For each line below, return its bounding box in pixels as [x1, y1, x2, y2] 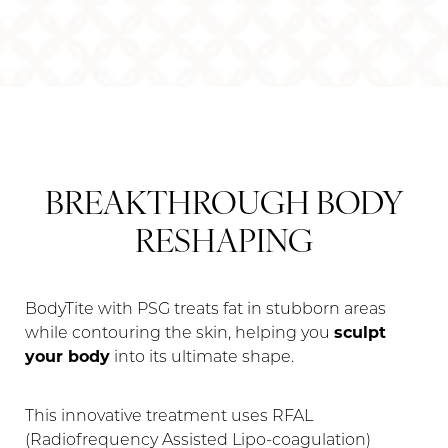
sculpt [334, 326, 386, 342]
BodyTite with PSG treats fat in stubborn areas [25, 302, 386, 318]
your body [25, 350, 110, 366]
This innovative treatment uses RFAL [25, 409, 313, 425]
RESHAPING [135, 228, 313, 260]
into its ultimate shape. [110, 350, 294, 366]
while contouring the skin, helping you [25, 326, 334, 342]
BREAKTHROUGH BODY [44, 190, 404, 222]
